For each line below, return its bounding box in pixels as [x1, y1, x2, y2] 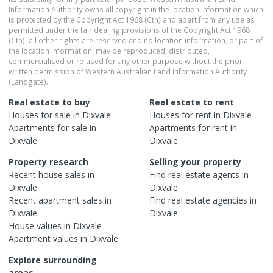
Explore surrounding [9, 253, 97, 266]
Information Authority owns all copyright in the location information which [9, 4, 263, 14]
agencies [213, 194, 247, 206]
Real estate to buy [9, 96, 90, 108]
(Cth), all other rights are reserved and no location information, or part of [9, 35, 263, 45]
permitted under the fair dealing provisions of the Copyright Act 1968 [9, 24, 250, 35]
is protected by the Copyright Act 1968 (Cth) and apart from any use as [9, 14, 255, 24]
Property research [9, 155, 88, 168]
